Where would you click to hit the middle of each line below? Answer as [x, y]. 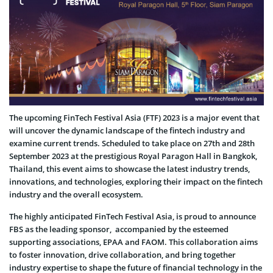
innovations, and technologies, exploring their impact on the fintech [136, 181]
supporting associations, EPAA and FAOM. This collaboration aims [133, 242]
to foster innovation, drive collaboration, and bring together [122, 254]
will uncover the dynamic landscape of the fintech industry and [127, 130]
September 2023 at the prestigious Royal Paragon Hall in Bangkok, [133, 156]
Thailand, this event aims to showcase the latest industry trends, [129, 168]
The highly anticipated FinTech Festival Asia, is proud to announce [133, 216]
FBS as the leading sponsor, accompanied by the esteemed [119, 229]
